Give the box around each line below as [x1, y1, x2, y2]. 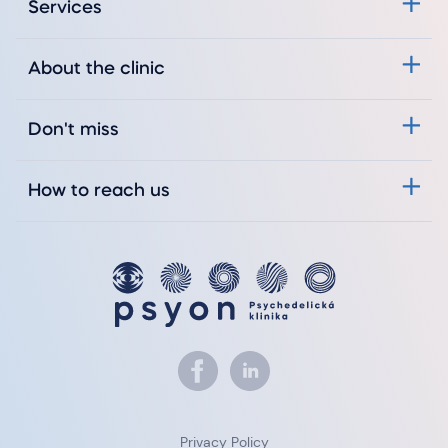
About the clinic [28, 59, 165, 78]
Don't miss [28, 120, 119, 139]
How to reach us [28, 181, 170, 200]
